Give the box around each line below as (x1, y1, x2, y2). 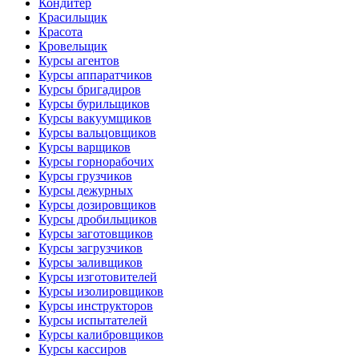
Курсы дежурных (38, 184, 133, 197)
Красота (38, 25, 83, 38)
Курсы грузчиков (38, 169, 132, 183)
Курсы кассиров (38, 342, 127, 356)
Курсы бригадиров (38, 83, 141, 96)
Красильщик (38, 10, 107, 24)
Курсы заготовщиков (38, 227, 153, 240)
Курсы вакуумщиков (38, 111, 151, 125)
